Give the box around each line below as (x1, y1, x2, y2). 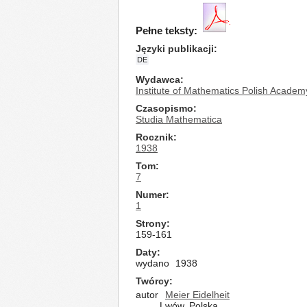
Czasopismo (136, 103, 193, 114)
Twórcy (136, 275, 169, 286)
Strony (136, 218, 167, 229)
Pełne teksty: (136, 25, 197, 36)
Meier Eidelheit (165, 289, 230, 300)
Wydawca (136, 74, 180, 85)
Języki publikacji (136, 43, 214, 54)
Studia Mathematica (136, 114, 222, 125)
